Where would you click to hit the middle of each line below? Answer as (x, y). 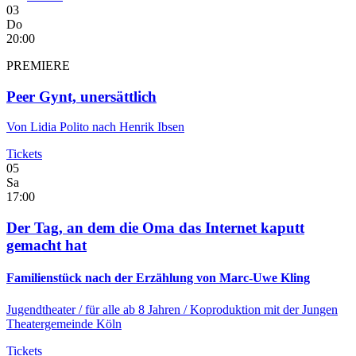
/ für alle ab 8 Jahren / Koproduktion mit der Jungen (208, 309)
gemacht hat (46, 246)
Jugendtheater (43, 309)
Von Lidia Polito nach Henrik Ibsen (95, 127)
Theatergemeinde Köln (64, 323)
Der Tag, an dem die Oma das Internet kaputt (155, 228)
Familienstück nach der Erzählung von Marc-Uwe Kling (158, 278)
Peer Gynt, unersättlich (81, 96)
